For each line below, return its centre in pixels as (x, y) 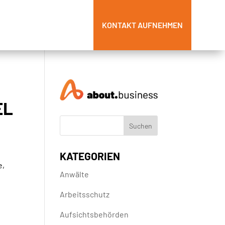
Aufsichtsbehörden (94, 214)
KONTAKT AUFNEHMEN (142, 25)
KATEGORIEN (90, 156)
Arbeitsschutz (85, 194)
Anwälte (75, 174)
